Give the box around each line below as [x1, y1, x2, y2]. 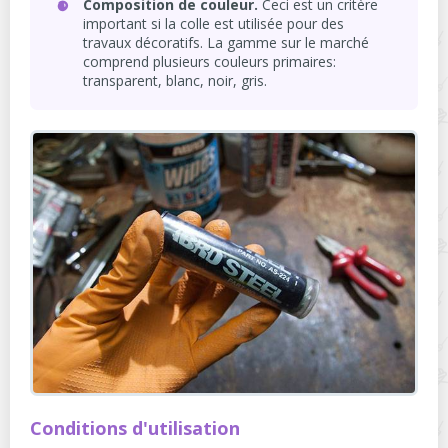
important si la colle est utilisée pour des [83, 14, 344, 34]
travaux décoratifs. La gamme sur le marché [83, 33, 369, 53]
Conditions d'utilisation [30, 416, 240, 441]
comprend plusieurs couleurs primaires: [83, 52, 336, 72]
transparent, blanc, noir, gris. [83, 71, 267, 91]
